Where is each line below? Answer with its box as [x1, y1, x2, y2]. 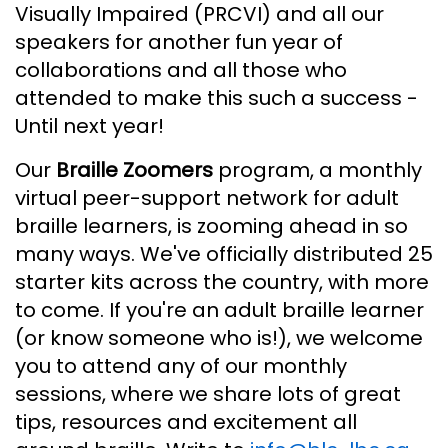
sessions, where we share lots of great [15, 379, 401, 408]
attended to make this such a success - [15, 83, 418, 112]
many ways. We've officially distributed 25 [15, 239, 433, 268]
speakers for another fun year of [15, 27, 343, 56]
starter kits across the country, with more [15, 267, 429, 296]
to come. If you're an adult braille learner [15, 295, 424, 324]
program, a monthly [213, 155, 422, 184]
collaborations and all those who [15, 55, 347, 84]
